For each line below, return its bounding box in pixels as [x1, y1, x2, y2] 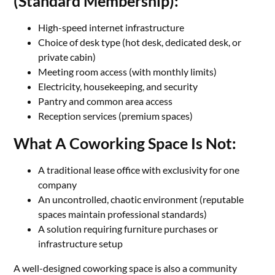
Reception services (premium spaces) [38, 110, 193, 122]
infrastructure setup [38, 238, 123, 249]
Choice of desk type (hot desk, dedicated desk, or [38, 36, 242, 48]
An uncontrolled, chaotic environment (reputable [38, 193, 244, 205]
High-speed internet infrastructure [38, 21, 185, 33]
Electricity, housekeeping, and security [38, 80, 198, 92]
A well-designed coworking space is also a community [14, 262, 238, 274]
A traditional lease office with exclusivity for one [38, 164, 240, 176]
